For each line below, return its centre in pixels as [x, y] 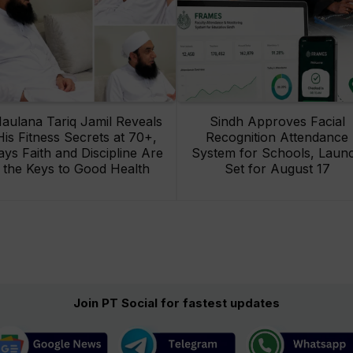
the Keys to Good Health [76, 169]
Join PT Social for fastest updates [176, 303]
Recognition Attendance [277, 137]
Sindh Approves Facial [277, 122]
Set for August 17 [277, 169]
